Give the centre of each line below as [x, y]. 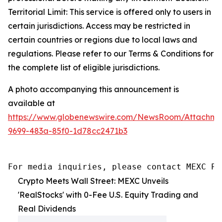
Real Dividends [47, 208]
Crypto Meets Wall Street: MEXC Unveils [93, 181]
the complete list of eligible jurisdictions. [84, 67]
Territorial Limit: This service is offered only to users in [110, 12]
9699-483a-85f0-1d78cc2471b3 [68, 131]
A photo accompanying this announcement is [93, 89]
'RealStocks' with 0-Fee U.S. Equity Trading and [108, 194]
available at [31, 103]
